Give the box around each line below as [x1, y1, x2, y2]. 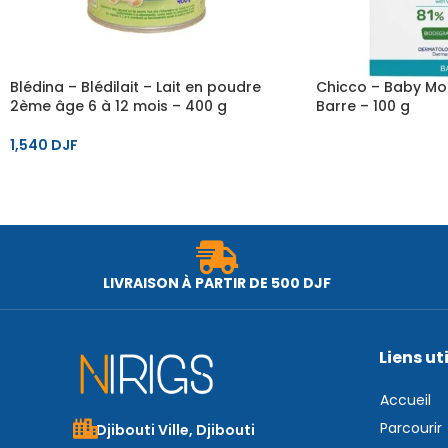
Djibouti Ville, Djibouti [95, 419, 255, 440]
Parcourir [379, 418, 442, 439]
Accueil [379, 390, 431, 411]
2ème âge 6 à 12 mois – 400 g [10, 96, 227, 117]
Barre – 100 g [315, 96, 410, 117]
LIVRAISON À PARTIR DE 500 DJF [103, 273, 332, 294]
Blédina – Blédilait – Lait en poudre [10, 77, 261, 98]
